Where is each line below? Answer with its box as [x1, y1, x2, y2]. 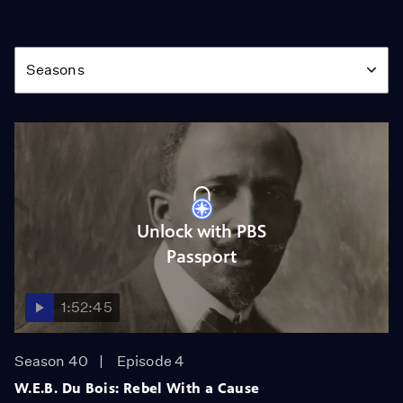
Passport [166, 246, 237, 267]
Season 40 [14, 353, 88, 370]
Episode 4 [117, 353, 184, 370]
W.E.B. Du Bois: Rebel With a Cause [14, 380, 260, 397]
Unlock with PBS [137, 220, 266, 242]
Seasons [26, 60, 85, 78]
